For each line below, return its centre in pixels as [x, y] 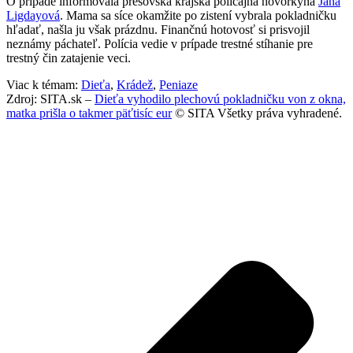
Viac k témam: [44, 85]
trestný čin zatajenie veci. [69, 58]
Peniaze [178, 85]
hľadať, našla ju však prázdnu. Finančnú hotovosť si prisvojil [158, 30]
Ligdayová [33, 16]
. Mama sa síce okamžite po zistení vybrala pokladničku [198, 16]
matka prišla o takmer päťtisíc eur [89, 113]
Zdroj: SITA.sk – [50, 99]
